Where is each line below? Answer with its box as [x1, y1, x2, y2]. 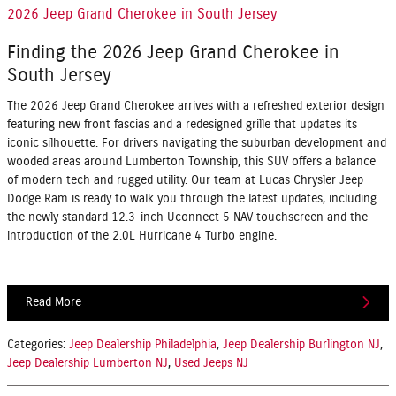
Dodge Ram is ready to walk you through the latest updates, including [7, 192, 377, 205]
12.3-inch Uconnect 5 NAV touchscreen [111, 210, 324, 224]
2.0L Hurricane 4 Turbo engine [112, 229, 274, 242]
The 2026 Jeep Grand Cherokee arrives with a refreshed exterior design [7, 99, 385, 112]
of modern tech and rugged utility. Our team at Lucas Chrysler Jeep [7, 173, 363, 187]
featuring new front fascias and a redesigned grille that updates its [7, 118, 357, 131]
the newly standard [7, 210, 111, 224]
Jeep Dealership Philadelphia [69, 339, 217, 352]
